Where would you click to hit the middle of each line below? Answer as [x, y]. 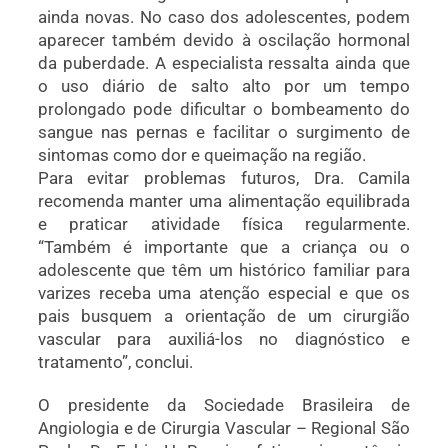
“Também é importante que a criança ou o [224, 246]
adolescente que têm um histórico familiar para [224, 269]
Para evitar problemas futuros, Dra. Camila [224, 177]
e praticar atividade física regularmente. [224, 223]
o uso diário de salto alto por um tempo [224, 85]
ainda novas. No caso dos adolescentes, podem [224, 16]
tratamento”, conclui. [115, 361]
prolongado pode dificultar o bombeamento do [224, 108]
